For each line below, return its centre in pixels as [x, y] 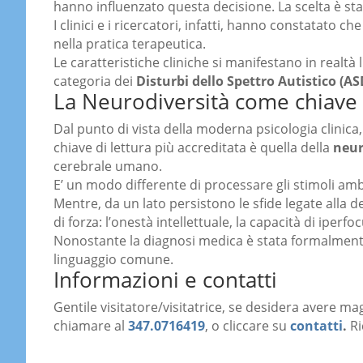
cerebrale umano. [108, 167]
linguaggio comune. [113, 260]
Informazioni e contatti [165, 280]
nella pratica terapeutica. [130, 44]
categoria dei [95, 81]
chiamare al [91, 326]
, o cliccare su [248, 326]
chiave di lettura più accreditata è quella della [193, 148]
